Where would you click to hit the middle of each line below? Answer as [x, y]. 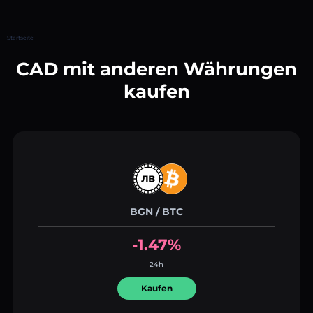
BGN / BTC [156, 211]
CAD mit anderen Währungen [156, 69]
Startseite [20, 37]
